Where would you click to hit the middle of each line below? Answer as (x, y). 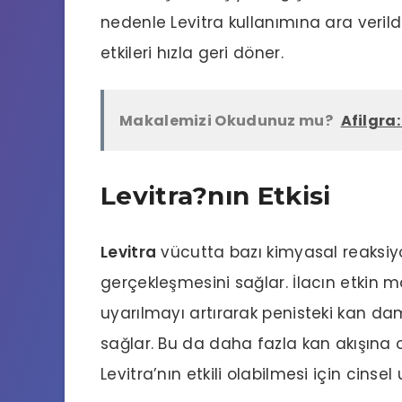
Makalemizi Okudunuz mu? (226, 120)
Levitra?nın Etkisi (216, 196)
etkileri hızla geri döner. (192, 52)
